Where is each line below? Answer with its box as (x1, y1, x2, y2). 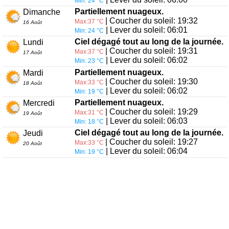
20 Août (22, 141, 42, 147)
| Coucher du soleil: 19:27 (105, 138, 198, 147)
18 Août (22, 80, 42, 86)
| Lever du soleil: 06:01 (103, 25, 188, 34)
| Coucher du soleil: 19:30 (105, 77, 198, 86)
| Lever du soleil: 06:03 (103, 117, 188, 126)
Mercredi (22, 99, 55, 108)
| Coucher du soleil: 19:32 (105, 16, 198, 25)
